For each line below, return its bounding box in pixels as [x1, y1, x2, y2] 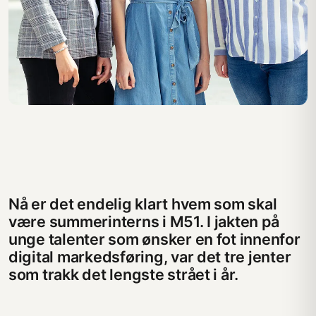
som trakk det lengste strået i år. [8, 265, 239, 284]
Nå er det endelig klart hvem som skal [8, 195, 277, 213]
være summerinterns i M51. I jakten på [8, 212, 279, 231]
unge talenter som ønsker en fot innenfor [8, 230, 300, 248]
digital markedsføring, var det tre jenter [8, 248, 291, 266]
